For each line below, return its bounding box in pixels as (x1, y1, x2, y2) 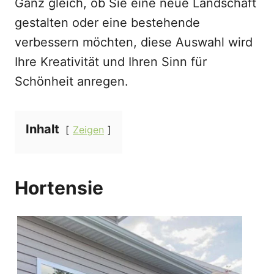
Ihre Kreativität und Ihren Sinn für (15, 54, 207, 69)
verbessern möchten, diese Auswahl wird (15, 35, 253, 50)
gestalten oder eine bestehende (15, 15, 200, 30)
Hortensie (15, 177, 103, 199)
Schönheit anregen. (15, 74, 128, 89)
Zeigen (73, 124, 104, 136)
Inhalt (26, 122, 59, 136)
